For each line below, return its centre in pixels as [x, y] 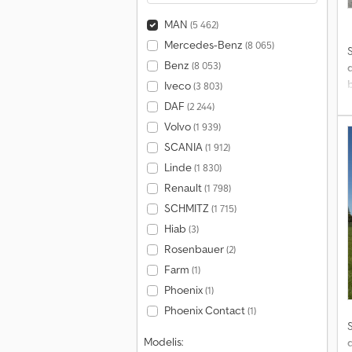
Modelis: [163, 342]
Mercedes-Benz [204, 45]
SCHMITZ [187, 208]
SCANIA [184, 147]
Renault [184, 188]
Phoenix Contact [205, 310]
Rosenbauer [195, 249]
